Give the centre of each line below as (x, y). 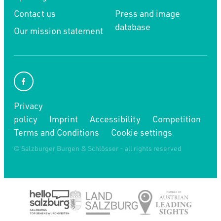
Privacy (28, 105)
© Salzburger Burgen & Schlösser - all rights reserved (98, 148)
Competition (177, 119)
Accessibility (115, 119)
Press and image (147, 13)
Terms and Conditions (56, 132)
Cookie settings (142, 132)
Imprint (64, 119)
